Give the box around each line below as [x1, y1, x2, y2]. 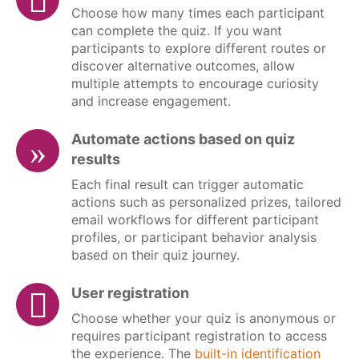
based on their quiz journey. [71, 247, 240, 264]
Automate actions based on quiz [71, 131, 295, 148]
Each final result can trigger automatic [71, 176, 304, 193]
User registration [71, 284, 189, 302]
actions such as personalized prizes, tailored [71, 194, 341, 211]
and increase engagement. [71, 93, 231, 110]
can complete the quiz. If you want [71, 22, 282, 39]
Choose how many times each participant [71, 5, 325, 22]
